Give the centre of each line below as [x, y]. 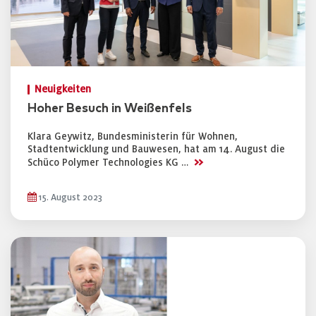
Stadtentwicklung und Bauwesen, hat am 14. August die [156, 149]
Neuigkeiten [63, 89]
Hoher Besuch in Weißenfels [110, 109]
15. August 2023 [69, 197]
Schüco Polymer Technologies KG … [109, 163]
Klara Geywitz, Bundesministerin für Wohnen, [133, 136]
